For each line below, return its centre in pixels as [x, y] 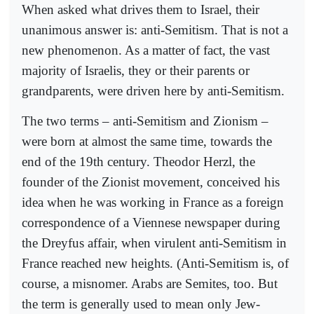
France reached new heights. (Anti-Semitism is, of [155, 263]
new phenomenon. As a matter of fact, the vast [146, 50]
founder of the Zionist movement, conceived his [151, 182]
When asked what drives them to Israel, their [141, 10]
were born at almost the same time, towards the [147, 141]
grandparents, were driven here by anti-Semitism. [153, 91]
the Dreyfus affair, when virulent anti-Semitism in [154, 243]
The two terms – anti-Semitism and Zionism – [145, 121]
